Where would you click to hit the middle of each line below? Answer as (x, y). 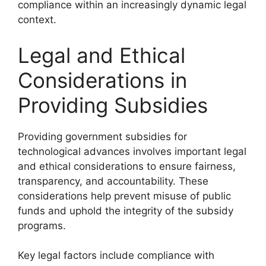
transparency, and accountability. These (113, 181)
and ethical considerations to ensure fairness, (127, 166)
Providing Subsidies (113, 105)
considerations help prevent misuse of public (124, 196)
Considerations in (102, 80)
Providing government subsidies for (102, 136)
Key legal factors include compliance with (116, 255)
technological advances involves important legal (132, 151)
